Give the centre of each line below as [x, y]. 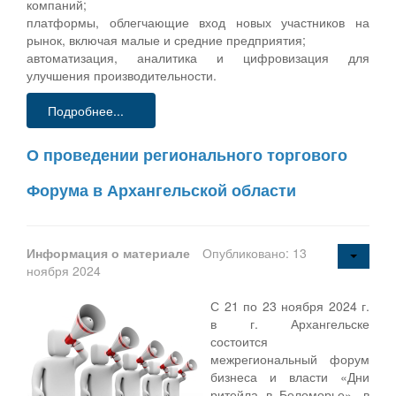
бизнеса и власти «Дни [290, 376]
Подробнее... [86, 110]
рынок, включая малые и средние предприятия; [166, 39]
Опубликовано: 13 [255, 252]
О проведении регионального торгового [187, 154]
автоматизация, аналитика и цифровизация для [198, 57]
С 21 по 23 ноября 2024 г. [290, 305]
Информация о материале [110, 252]
